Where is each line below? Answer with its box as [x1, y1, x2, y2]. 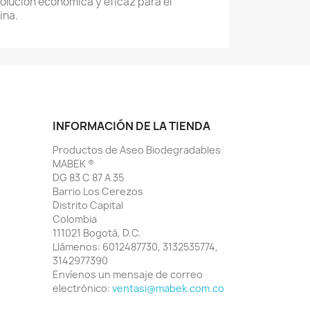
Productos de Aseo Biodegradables [53, 143, 221, 156]
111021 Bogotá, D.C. [53, 226, 141, 239]
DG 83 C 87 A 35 [53, 171, 124, 184]
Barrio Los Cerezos [53, 185, 143, 198]
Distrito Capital [53, 199, 123, 212]
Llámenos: [53, 240, 102, 253]
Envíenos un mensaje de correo [53, 268, 203, 281]
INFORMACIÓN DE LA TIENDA [53, 118, 210, 134]
